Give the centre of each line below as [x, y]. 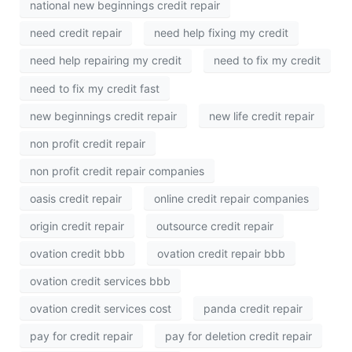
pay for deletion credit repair [238, 335]
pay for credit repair [81, 335]
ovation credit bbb [77, 253]
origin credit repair [77, 225]
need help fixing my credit [221, 33]
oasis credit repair [76, 198]
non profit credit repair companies [117, 170]
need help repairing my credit [106, 60]
